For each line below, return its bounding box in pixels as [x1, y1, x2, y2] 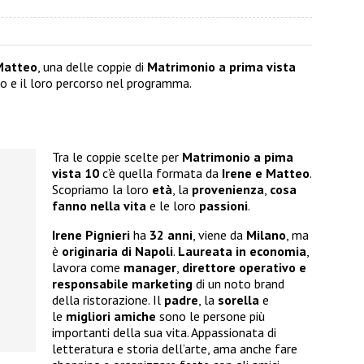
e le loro [146, 197, 199, 214]
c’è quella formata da [99, 165, 222, 182]
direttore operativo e [182, 259, 306, 276]
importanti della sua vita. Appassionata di [52, 324, 276, 341]
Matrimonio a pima [182, 149, 293, 166]
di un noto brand [193, 275, 284, 292]
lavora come [52, 259, 123, 276]
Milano [246, 227, 286, 244]
